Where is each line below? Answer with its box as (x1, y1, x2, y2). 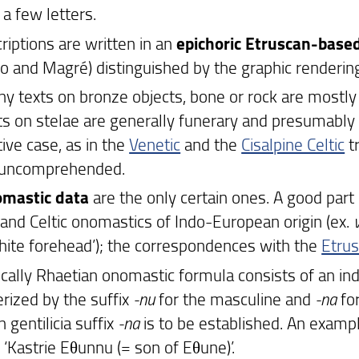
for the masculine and (155, 286, 316, 310)
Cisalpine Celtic (241, 131, 345, 155)
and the (180, 131, 242, 155)
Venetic (129, 131, 181, 155)
